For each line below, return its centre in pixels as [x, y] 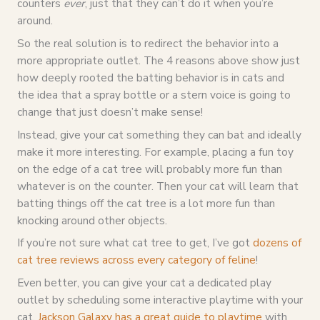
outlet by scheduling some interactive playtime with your [160, 300]
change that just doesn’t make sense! [110, 111]
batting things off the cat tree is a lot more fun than [146, 203]
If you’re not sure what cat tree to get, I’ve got [135, 243]
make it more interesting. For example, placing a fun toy [155, 151]
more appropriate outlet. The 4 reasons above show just [158, 60]
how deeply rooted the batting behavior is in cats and [150, 77]
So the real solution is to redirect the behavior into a [147, 43]
